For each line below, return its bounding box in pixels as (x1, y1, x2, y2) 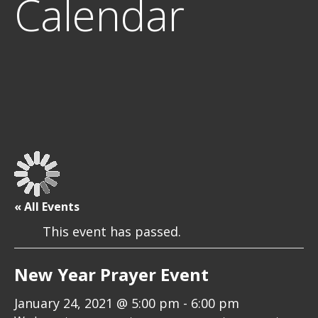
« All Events (14, 199, 79, 214)
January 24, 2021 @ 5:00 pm (14, 295, 180, 312)
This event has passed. (43, 223, 181, 240)
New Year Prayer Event (14, 263, 209, 286)
